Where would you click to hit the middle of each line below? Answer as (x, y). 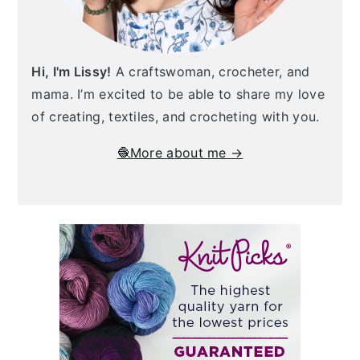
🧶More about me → (180, 153)
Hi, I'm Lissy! (72, 72)
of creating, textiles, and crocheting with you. (176, 117)
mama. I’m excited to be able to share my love (178, 94)
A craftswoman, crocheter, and (211, 72)
